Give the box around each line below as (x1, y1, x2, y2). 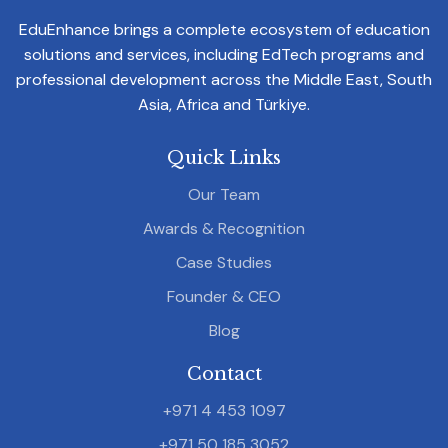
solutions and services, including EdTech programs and (24, 43, 424, 65)
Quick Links (167, 145, 281, 169)
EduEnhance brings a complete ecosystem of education (18, 18, 430, 40)
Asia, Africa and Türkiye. (138, 93, 310, 115)
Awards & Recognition (143, 217, 305, 239)
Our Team (188, 183, 260, 205)
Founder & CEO (167, 285, 281, 307)
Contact (186, 361, 262, 385)
